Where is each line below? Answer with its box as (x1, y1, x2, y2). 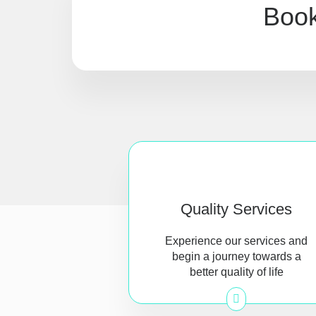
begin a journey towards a (171, 250, 301, 262)
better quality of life (189, 266, 284, 278)
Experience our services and (165, 235, 308, 247)
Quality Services (181, 200, 293, 218)
